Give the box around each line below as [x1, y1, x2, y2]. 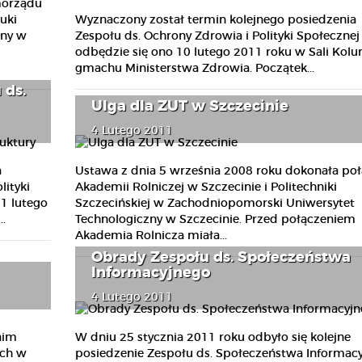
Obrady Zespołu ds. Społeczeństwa [90, 250, 351, 265]
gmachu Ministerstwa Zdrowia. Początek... [74, 63, 314, 74]
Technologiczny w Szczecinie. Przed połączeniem [74, 213, 356, 225]
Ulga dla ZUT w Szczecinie [90, 99, 288, 114]
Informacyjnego [90, 265, 210, 280]
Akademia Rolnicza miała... [74, 229, 227, 242]
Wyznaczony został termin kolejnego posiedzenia [74, 15, 356, 26]
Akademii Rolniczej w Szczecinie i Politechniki [74, 181, 337, 193]
